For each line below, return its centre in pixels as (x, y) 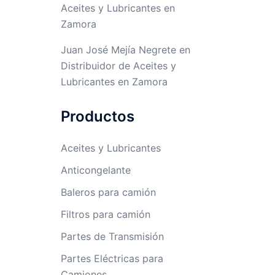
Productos (97, 116)
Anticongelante (95, 170)
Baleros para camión (108, 192)
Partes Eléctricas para (112, 258)
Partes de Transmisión (112, 236)
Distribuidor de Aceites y (118, 66)
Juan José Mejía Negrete (118, 50)
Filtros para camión (105, 214)
